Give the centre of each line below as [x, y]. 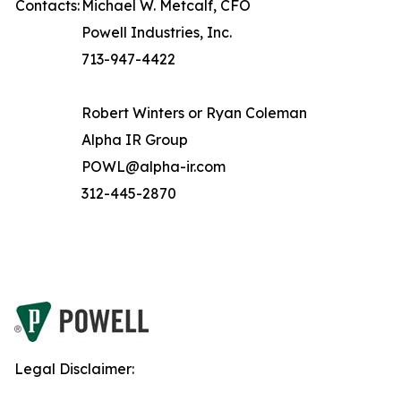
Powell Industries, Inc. [157, 32]
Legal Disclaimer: [74, 369]
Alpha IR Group [135, 140]
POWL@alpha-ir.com [154, 166]
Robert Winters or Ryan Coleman [194, 113]
